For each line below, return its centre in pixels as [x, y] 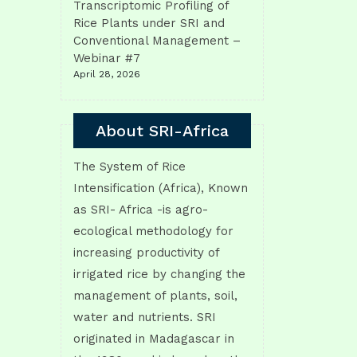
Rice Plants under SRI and [149, 23]
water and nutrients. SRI [145, 317]
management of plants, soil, [155, 295]
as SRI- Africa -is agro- [141, 209]
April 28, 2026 [107, 74]
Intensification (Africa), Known [161, 188]
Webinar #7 [107, 58]
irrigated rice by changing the [159, 274]
